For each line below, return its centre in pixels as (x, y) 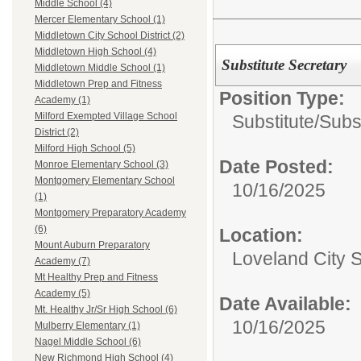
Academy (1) (62, 100)
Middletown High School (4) (95, 52)
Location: (261, 235)
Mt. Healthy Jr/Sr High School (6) (106, 310)
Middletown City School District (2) (110, 36)
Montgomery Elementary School (105, 181)
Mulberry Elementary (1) (87, 326)
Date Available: (285, 303)
